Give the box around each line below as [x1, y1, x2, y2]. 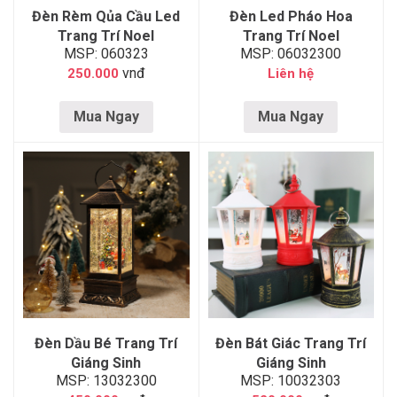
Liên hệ [268, 66, 315, 82]
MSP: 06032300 [240, 45, 342, 62]
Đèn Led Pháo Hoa [229, 8, 353, 25]
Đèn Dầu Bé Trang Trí [35, 334, 178, 352]
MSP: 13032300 [55, 371, 157, 389]
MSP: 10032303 [240, 371, 342, 389]
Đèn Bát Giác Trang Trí [215, 334, 367, 352]
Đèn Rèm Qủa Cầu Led [32, 8, 181, 25]
